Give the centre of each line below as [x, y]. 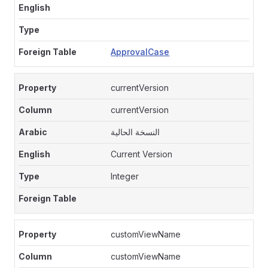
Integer [125, 176]
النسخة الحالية [135, 132]
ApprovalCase [140, 52]
